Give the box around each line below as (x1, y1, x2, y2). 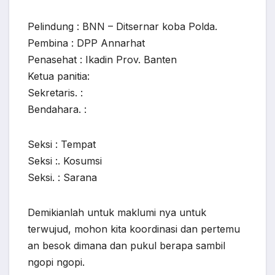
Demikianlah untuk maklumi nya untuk (28, 206, 206, 219)
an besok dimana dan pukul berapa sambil (28, 239, 225, 252)
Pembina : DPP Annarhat (28, 37, 145, 50)
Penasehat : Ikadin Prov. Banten (28, 53, 177, 66)
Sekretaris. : (28, 87, 83, 99)
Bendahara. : (28, 103, 87, 116)
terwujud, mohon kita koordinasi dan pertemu (28, 223, 240, 236)
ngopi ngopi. (28, 256, 85, 269)
